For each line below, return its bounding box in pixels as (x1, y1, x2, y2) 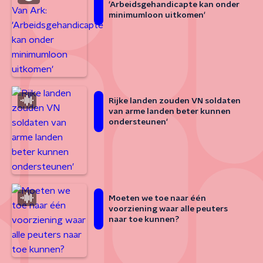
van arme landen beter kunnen (109, 107, 231, 116)
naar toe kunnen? (109, 215, 179, 224)
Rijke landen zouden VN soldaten (109, 97, 241, 105)
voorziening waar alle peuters (109, 205, 228, 213)
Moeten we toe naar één (109, 194, 206, 203)
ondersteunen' (109, 118, 168, 126)
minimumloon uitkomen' (109, 11, 205, 19)
